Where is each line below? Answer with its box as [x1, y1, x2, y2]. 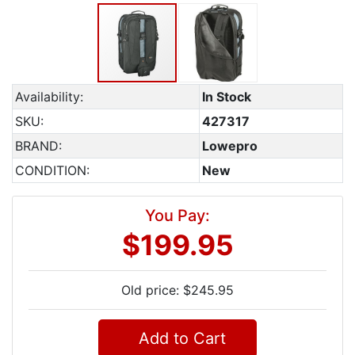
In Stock [202, 89, 251, 105]
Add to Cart [129, 329, 226, 348]
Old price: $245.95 [121, 282, 234, 298]
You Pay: [145, 206, 210, 225]
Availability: [15, 89, 83, 105]
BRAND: [15, 138, 62, 154]
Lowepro [202, 138, 258, 154]
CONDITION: [15, 162, 90, 178]
